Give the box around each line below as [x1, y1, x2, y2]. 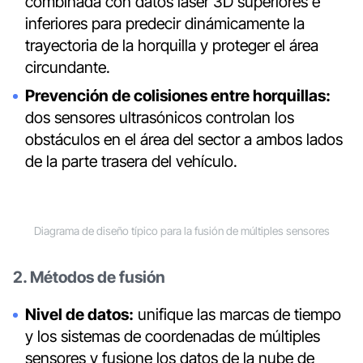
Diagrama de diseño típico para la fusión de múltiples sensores [33, 224, 330, 238]
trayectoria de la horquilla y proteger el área [25, 36, 319, 56]
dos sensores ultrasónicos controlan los [25, 108, 295, 128]
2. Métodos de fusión [12, 267, 165, 287]
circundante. [25, 58, 111, 78]
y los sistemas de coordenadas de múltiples [25, 327, 321, 347]
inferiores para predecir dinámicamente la [25, 14, 305, 34]
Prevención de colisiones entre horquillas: [25, 86, 331, 106]
